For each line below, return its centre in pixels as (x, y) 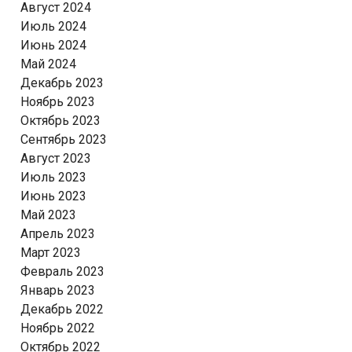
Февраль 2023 (62, 271)
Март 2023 (51, 253)
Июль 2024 (53, 26)
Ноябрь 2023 (58, 102)
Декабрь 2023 (62, 83)
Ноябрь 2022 (58, 328)
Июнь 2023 (53, 196)
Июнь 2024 (53, 45)
